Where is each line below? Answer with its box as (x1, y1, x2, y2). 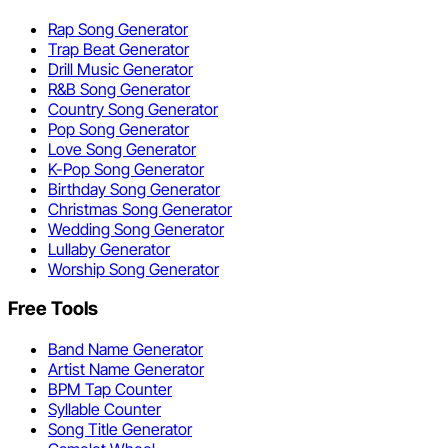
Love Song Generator (48, 138, 196, 159)
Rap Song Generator (48, 18, 188, 39)
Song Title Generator (48, 419, 192, 440)
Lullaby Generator (48, 238, 170, 259)
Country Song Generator (48, 98, 218, 119)
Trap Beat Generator (48, 38, 189, 59)
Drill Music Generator (48, 58, 193, 79)
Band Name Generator (48, 339, 203, 360)
